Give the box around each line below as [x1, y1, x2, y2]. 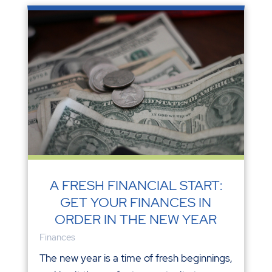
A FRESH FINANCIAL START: [49, 177, 222, 195]
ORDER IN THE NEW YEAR [55, 211, 217, 229]
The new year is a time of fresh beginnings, [39, 251, 232, 265]
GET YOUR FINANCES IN [60, 194, 212, 212]
